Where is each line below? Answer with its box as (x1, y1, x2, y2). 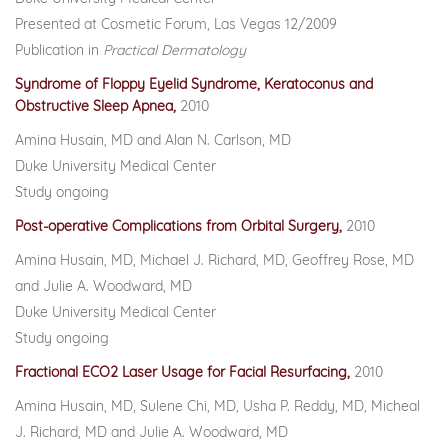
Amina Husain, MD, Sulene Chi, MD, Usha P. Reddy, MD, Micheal (15, 397, 420, 415)
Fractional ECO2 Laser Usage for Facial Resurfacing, (15, 363, 354, 381)
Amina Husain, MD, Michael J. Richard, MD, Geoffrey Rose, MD (15, 251, 414, 269)
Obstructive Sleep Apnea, (15, 97, 180, 115)
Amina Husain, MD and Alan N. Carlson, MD (15, 131, 291, 149)
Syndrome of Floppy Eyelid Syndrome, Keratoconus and (15, 75, 373, 93)
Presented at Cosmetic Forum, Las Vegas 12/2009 (15, 15, 337, 33)
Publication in (15, 41, 103, 59)
